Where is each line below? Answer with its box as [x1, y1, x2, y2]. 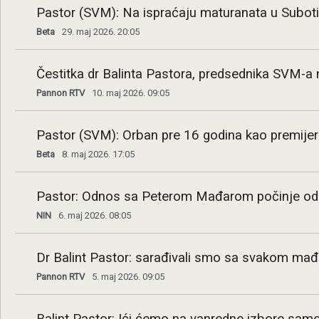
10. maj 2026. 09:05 [92, 88, 169, 98]
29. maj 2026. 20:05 [62, 26, 140, 37]
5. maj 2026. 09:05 [92, 271, 164, 282]
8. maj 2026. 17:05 [62, 149, 135, 159]
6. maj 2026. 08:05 [58, 210, 131, 221]
